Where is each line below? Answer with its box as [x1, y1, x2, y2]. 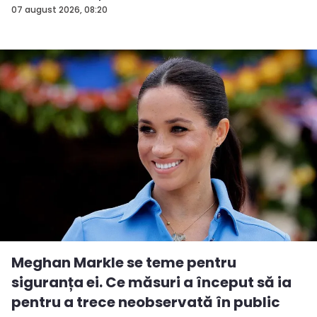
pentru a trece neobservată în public [11, 292, 280, 313]
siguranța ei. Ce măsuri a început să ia [11, 272, 292, 293]
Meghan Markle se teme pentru [11, 253, 236, 273]
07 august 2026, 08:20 [11, 4, 108, 16]
